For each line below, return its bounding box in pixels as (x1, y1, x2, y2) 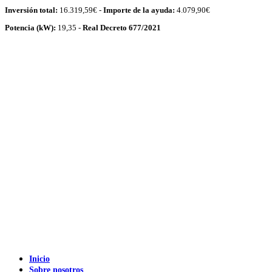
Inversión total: (5, 5, 58, 15)
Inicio (29, 254, 50, 263)
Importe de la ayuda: (103, 5, 175, 15)
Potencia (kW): (5, 23, 56, 33)
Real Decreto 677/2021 (83, 23, 161, 33)
